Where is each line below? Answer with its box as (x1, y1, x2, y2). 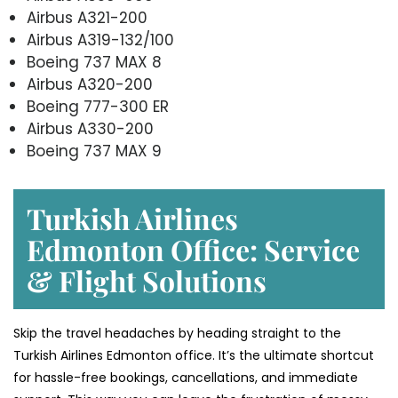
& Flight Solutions (27, 261, 267, 300)
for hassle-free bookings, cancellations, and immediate (13, 369, 358, 387)
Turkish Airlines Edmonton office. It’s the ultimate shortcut (13, 346, 374, 365)
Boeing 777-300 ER (27, 96, 169, 118)
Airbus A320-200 (27, 74, 153, 96)
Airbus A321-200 (27, 7, 147, 29)
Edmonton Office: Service (27, 230, 360, 269)
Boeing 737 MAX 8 (27, 52, 162, 74)
